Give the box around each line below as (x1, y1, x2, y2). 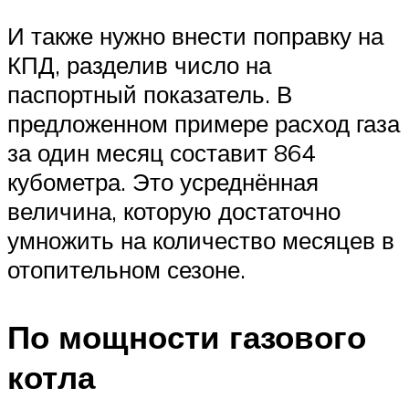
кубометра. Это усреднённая (7, 167, 319, 197)
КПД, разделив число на (7, 50, 271, 80)
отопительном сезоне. (7, 255, 246, 285)
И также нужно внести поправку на (7, 21, 383, 51)
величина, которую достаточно (7, 196, 341, 226)
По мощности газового (7, 316, 366, 357)
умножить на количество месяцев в (7, 225, 394, 256)
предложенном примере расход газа (7, 109, 400, 139)
